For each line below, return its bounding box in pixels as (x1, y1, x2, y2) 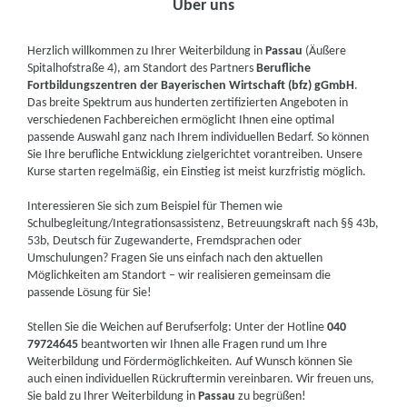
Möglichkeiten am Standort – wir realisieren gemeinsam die (27, 269, 332, 283)
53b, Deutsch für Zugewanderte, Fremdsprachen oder (27, 234, 303, 248)
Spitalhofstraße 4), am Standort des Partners (27, 62, 257, 75)
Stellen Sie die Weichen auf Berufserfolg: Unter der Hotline (27, 321, 328, 334)
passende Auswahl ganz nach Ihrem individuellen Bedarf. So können (27, 131, 370, 144)
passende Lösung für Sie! (27, 286, 153, 300)
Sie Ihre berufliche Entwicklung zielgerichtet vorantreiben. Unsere (27, 148, 363, 162)
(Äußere (303, 45, 347, 58)
